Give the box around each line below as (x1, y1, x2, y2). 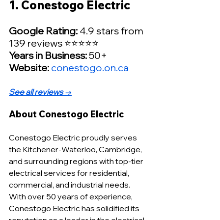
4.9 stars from (78, 24, 145, 37)
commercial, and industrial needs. (9, 179, 132, 190)
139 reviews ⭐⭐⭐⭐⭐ (9, 36, 99, 49)
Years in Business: (9, 49, 87, 61)
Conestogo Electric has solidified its (9, 203, 141, 213)
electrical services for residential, (9, 167, 131, 178)
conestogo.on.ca (51, 61, 129, 74)
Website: (9, 61, 51, 74)
